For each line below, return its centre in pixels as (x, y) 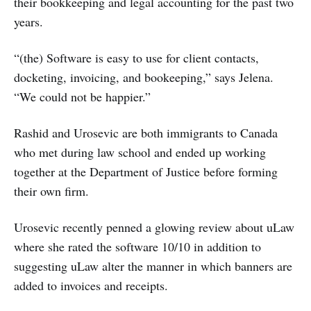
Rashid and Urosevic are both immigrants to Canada (146, 133)
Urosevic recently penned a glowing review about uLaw (154, 227)
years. (28, 22)
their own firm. (51, 191)
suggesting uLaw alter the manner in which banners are (153, 266)
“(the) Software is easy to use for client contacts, (136, 58)
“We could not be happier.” (82, 97)
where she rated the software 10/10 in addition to (137, 247)
